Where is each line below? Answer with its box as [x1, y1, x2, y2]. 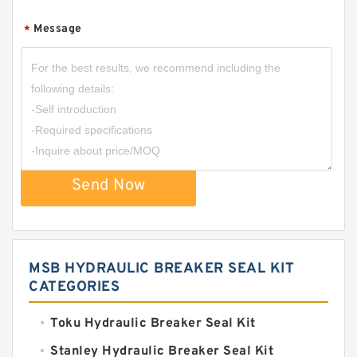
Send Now [71, 175, 146, 197]
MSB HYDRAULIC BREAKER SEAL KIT [29, 260, 294, 279]
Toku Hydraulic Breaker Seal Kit [50, 316, 256, 332]
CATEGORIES [29, 278, 120, 297]
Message [33, 22, 82, 37]
